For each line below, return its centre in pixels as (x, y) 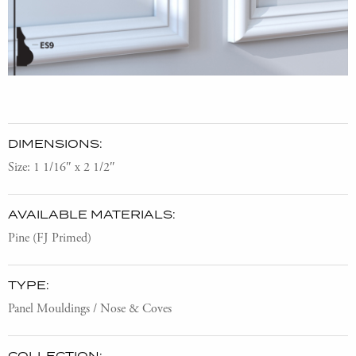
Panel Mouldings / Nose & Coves (90, 309)
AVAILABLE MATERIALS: (92, 215)
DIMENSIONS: (55, 144)
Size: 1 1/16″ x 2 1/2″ (62, 168)
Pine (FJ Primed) (50, 238)
